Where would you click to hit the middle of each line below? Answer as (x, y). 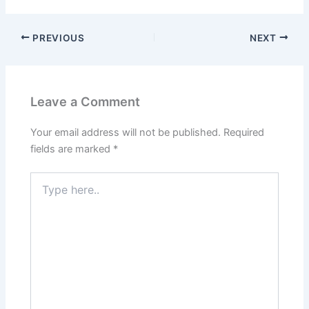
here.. (43, 192)
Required (244, 133)
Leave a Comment (86, 101)
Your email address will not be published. (126, 133)
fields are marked (72, 149)
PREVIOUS (57, 38)
